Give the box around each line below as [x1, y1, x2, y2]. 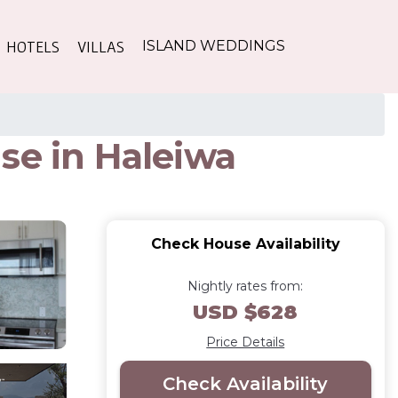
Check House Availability [150, 235, 340, 252]
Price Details [206, 333, 285, 350]
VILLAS [77, 36, 124, 56]
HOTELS [6, 36, 60, 56]
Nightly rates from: [187, 277, 304, 294]
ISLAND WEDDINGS [142, 37, 285, 55]
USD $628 [193, 299, 298, 324]
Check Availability [163, 372, 329, 394]
